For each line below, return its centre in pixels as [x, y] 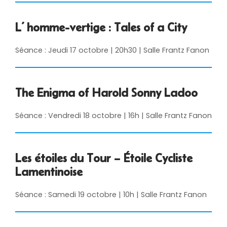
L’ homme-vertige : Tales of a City [101, 27]
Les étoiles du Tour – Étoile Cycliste [104, 158]
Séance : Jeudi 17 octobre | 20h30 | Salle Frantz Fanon [112, 50]
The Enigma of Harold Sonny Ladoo [106, 93]
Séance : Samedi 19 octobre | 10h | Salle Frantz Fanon [111, 195]
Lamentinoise [49, 172]
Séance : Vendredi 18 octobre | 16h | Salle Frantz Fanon [113, 116]
